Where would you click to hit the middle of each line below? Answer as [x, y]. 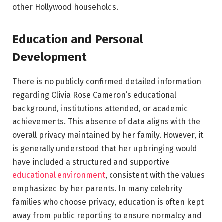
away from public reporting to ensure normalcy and [107, 215]
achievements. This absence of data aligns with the [106, 121]
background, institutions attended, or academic [100, 108]
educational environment [59, 175]
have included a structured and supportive [91, 162]
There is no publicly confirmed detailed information [107, 81]
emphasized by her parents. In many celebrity [97, 188]
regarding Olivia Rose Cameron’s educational [94, 95]
